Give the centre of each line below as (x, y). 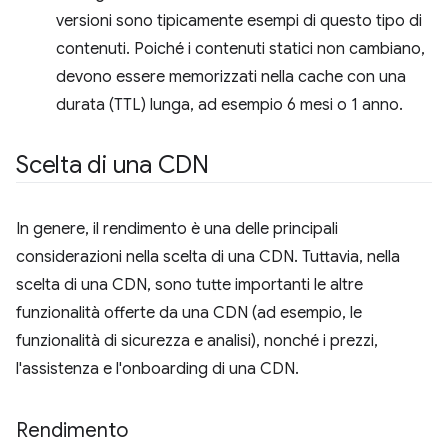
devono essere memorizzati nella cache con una (231, 76)
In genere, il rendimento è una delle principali (177, 228)
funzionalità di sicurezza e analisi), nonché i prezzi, (197, 340)
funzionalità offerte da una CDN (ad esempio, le (189, 312)
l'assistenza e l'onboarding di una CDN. (157, 368)
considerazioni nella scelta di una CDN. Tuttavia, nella (208, 256)
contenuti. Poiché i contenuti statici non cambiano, (240, 48)
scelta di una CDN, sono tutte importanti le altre (189, 284)
